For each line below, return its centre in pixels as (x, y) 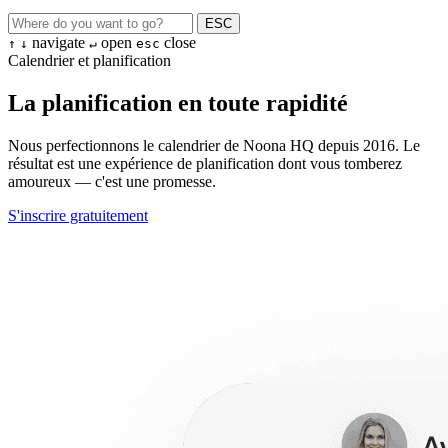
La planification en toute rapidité (178, 102)
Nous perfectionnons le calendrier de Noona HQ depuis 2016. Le (214, 145)
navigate (58, 42)
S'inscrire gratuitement (78, 215)
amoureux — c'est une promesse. (112, 181)
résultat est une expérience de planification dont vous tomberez (205, 163)
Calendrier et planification (89, 60)
